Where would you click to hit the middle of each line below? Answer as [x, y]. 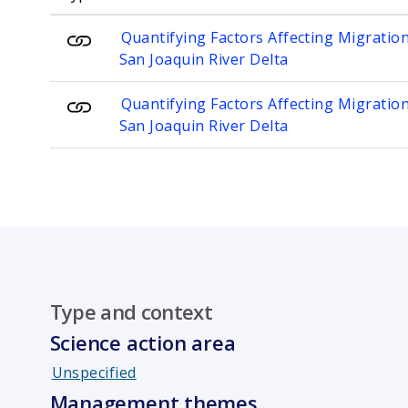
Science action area [143, 343]
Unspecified [94, 373]
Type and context [131, 312]
